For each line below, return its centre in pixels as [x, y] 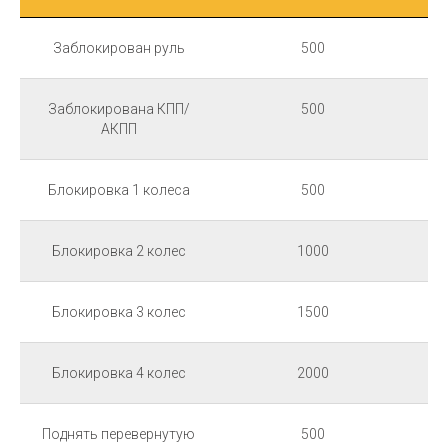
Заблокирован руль [118, 47]
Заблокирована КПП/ [118, 108]
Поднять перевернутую [118, 433]
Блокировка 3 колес [118, 311]
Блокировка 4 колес [118, 372]
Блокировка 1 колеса [118, 189]
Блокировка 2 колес [118, 250]
